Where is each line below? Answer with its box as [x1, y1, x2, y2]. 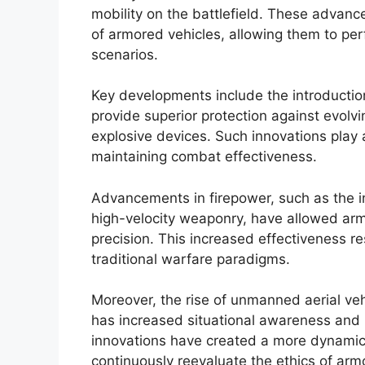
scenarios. [91, 46, 158, 63]
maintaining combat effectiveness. [91, 148, 317, 165]
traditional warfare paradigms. [91, 250, 290, 267]
